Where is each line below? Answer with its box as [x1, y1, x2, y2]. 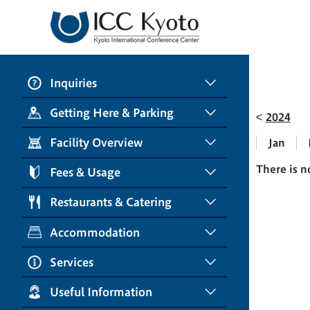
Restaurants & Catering [50, 197, 172, 208]
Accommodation [50, 226, 140, 238]
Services [50, 256, 93, 268]
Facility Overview [50, 137, 143, 149]
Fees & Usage [50, 167, 120, 179]
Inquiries [50, 77, 97, 89]
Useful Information [50, 286, 152, 298]
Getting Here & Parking [50, 107, 174, 118]
